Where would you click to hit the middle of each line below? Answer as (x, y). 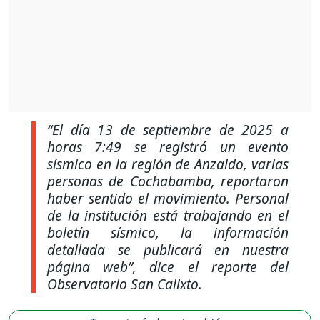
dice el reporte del (213, 267)
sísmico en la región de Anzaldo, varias (168, 164)
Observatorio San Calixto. (125, 284)
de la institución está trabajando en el (168, 216)
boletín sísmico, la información (168, 233)
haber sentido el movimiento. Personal (168, 199)
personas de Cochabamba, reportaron (168, 181)
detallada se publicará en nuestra (168, 250)
